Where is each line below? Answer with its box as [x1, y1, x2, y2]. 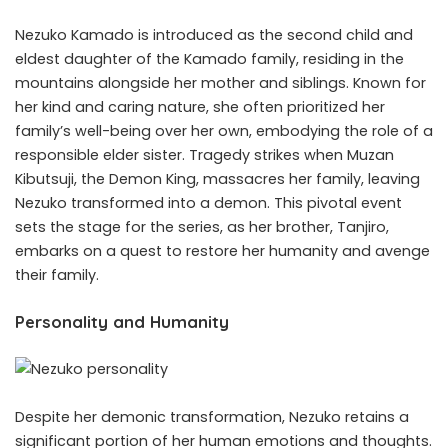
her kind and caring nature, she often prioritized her [15, 97, 385, 118]
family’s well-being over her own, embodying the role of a [15, 121, 433, 142]
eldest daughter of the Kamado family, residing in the [15, 49, 404, 70]
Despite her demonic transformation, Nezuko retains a [15, 407, 409, 428]
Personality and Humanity [15, 311, 229, 333]
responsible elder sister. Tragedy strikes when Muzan [15, 145, 394, 166]
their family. [15, 265, 99, 286]
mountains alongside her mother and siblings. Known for [15, 73, 426, 94]
